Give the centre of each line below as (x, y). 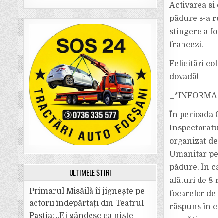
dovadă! (184, 77)
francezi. (186, 45)
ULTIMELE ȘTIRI (91, 172)
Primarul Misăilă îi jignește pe (87, 191)
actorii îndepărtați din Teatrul (87, 203)
